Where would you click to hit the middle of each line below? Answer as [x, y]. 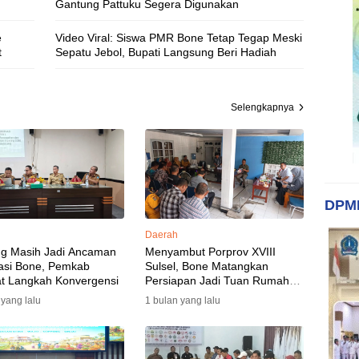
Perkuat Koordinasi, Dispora [216, 309]
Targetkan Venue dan [199, 323]
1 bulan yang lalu [182, 300]
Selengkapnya [262, 107]
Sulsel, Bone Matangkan [206, 266]
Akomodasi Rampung [199, 338]
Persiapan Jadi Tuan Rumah [217, 280]
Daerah [161, 234]
